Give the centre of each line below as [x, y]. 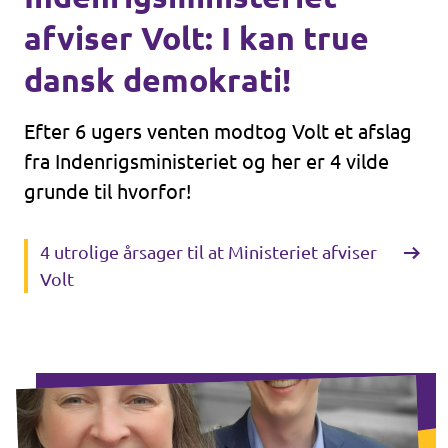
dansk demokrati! [157, 80]
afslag [385, 131]
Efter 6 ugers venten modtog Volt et [191, 131]
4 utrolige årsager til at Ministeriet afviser [208, 252]
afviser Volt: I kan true [196, 38]
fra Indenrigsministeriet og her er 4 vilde [206, 161]
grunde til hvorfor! [108, 191]
